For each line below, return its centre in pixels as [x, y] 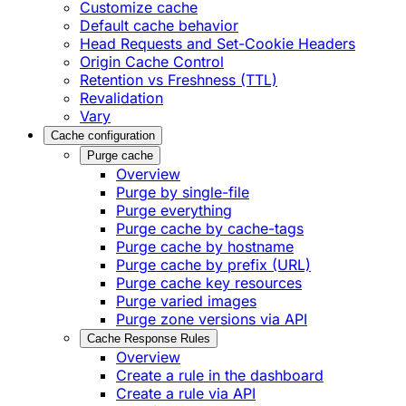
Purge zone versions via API [212, 319]
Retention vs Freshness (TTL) [179, 80]
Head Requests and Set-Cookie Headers [217, 44]
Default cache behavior [159, 26]
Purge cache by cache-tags [210, 229]
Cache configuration [103, 136]
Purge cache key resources [209, 283]
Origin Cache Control [152, 62]
